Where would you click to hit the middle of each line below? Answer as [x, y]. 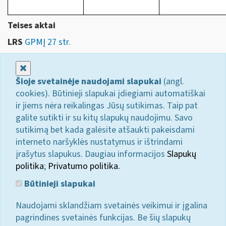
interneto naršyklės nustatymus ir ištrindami [99, 142]
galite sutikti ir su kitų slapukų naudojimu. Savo [104, 118]
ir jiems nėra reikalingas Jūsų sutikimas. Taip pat [107, 105]
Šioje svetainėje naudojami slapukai [89, 81]
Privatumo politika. [84, 166]
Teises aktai [32, 25]
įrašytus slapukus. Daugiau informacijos [91, 154]
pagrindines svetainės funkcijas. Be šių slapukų [103, 218]
